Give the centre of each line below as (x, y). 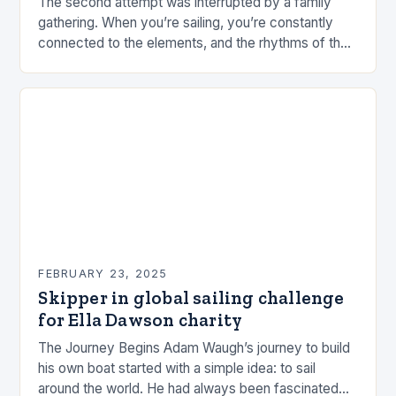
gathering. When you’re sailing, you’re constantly (186, 22)
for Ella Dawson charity (141, 319)
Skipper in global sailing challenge (191, 297)
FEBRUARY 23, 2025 (103, 273)
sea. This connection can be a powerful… (164, 63)
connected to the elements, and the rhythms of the (194, 42)
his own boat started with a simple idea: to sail (177, 368)
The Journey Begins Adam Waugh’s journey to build (194, 347)
